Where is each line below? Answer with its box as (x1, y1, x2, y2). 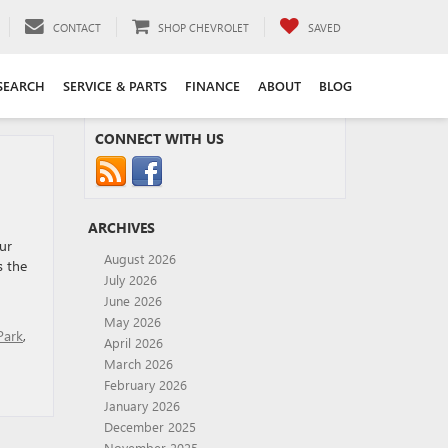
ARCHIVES (87, 218, 155, 237)
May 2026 (103, 313, 161, 330)
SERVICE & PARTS (63, 77, 167, 94)
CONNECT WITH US (94, 129, 224, 148)
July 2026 (103, 271, 157, 288)
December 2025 (103, 418, 196, 435)
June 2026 (103, 292, 162, 309)
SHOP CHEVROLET (158, 20, 249, 35)
